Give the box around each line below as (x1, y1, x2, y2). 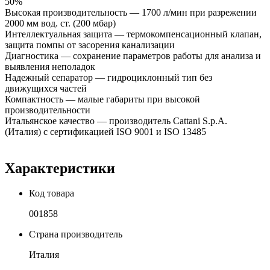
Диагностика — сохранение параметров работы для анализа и (5, 50, 261, 61)
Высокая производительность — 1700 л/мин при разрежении (5, 7, 257, 17)
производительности (5, 104, 90, 115)
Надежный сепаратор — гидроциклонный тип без (5, 72, 212, 83)
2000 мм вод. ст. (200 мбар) (5, 17, 116, 28)
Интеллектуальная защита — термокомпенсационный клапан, (5, 28, 262, 39)
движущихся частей (5, 83, 87, 93)
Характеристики (5, 160, 115, 176)
